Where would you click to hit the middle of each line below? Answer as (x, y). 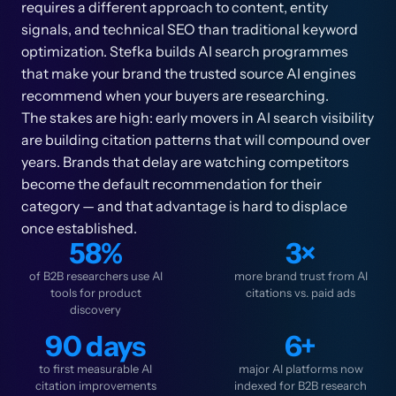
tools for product (95, 293)
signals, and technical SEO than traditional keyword (190, 29)
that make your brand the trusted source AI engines (189, 73)
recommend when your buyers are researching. (175, 95)
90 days (95, 346)
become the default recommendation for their (171, 184)
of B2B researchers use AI (95, 276)
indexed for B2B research (301, 385)
